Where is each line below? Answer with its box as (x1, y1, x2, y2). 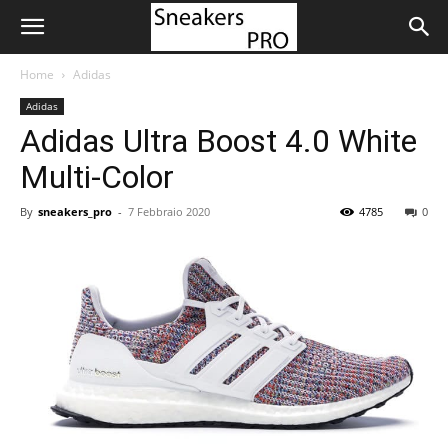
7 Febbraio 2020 (128, 204, 210, 219)
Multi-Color (20, 158, 174, 196)
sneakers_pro (38, 204, 112, 219)
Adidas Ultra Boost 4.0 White (20, 122, 417, 160)
